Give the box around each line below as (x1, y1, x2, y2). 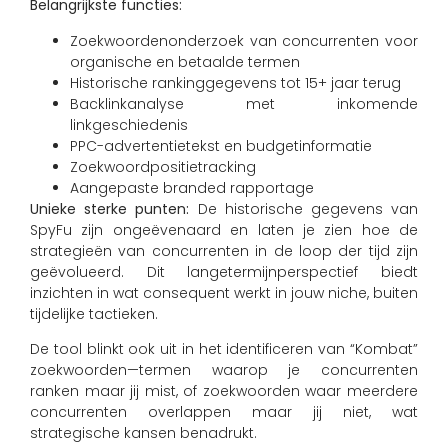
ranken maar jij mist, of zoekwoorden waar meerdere (30, 381, 418, 402)
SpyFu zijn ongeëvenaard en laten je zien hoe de (30, 219, 418, 240)
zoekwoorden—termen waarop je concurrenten (30, 360, 418, 381)
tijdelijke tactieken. (30, 303, 158, 324)
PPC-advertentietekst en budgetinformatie (70, 135, 372, 156)
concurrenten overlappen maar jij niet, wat (30, 402, 418, 423)
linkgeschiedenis (70, 114, 188, 135)
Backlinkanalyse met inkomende (70, 93, 418, 114)
